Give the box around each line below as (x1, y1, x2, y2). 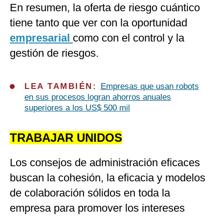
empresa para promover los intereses (10, 202, 185, 215)
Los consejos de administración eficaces (10, 156, 200, 169)
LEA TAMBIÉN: (24, 82, 101, 91)
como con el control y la (73, 32, 184, 44)
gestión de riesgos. (10, 47, 99, 60)
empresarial (10, 32, 73, 44)
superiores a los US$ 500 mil (24, 103, 130, 113)
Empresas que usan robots (100, 82, 199, 91)
